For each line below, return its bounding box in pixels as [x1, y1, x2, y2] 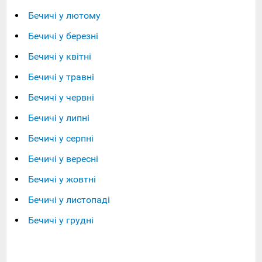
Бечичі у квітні [28, 51, 91, 63]
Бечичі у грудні [28, 215, 94, 226]
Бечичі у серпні [28, 133, 94, 144]
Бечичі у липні [28, 112, 89, 124]
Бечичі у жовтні [28, 174, 96, 185]
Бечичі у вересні [28, 153, 98, 165]
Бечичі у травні [28, 71, 94, 83]
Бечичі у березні [28, 30, 98, 42]
